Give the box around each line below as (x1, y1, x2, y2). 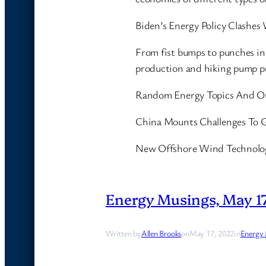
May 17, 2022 (189, 227, 235, 239)
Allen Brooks (141, 227, 182, 239)
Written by (106, 227, 141, 239)
